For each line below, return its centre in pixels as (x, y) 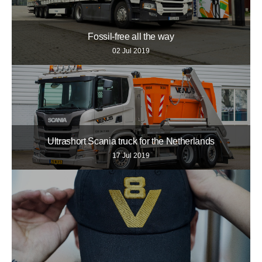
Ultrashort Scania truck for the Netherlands (131, 141)
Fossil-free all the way (131, 37)
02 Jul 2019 (131, 51)
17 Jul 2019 (131, 155)
